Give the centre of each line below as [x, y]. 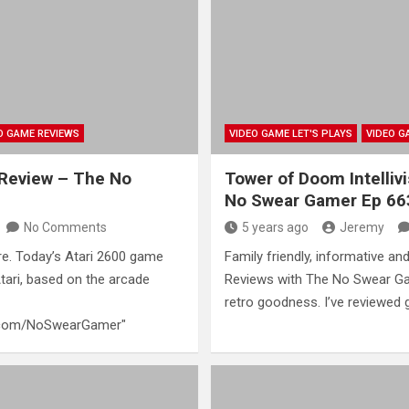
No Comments [66, 227]
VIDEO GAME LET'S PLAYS [290, 133]
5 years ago [275, 227]
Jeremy [362, 227]
